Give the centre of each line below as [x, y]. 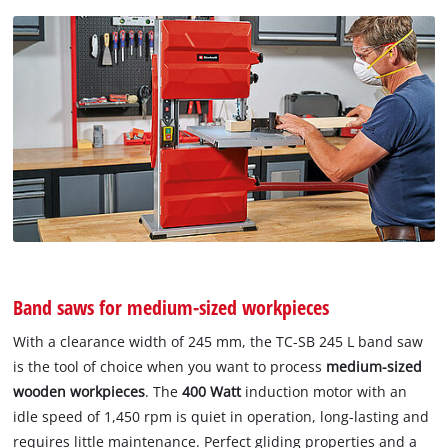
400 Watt [212, 391]
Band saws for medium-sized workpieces [171, 306]
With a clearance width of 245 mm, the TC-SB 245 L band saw [218, 341]
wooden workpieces [79, 391]
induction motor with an [324, 391]
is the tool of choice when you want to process [170, 366]
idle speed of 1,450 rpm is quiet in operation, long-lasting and [221, 416]
